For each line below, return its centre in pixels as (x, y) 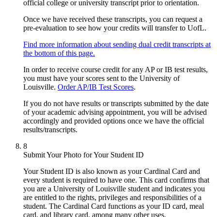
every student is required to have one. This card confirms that (116, 180)
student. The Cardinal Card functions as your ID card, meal (114, 206)
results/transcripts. (51, 129)
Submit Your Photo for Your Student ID (84, 155)
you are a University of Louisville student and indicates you (114, 188)
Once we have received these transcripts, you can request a (113, 19)
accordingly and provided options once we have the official (114, 121)
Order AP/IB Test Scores (96, 87)
